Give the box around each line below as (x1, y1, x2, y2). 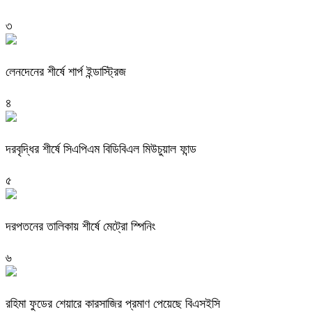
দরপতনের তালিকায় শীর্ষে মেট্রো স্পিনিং (6, 219, 155, 233)
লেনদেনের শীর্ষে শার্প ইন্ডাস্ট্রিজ (6, 64, 126, 79)
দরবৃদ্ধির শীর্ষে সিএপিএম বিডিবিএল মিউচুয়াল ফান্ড (6, 141, 196, 156)
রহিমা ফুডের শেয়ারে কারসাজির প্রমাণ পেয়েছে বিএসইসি (6, 296, 220, 311)
